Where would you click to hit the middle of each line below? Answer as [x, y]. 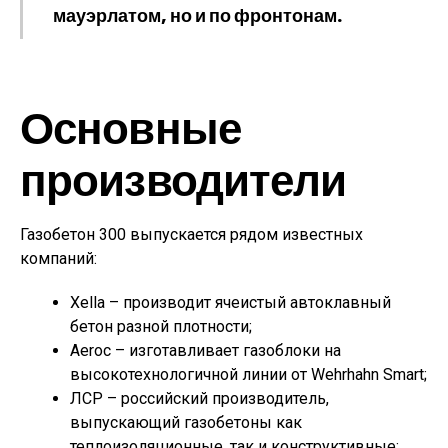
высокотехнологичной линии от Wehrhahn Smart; [248, 374]
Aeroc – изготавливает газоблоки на [205, 350]
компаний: [58, 258]
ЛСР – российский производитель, [199, 398]
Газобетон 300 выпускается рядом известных [191, 234]
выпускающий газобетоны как [186, 422]
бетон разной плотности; [161, 326]
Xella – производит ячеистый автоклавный [230, 302]
